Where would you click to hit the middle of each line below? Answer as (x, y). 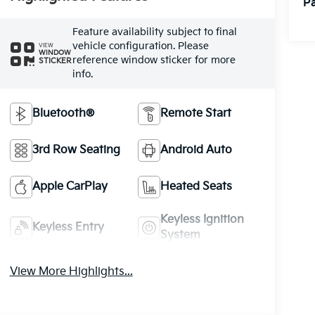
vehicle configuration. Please (140, 46)
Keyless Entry (68, 227)
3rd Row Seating (76, 150)
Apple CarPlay (70, 186)
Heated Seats (197, 186)
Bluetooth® (63, 113)
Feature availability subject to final (154, 32)
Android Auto (197, 150)
